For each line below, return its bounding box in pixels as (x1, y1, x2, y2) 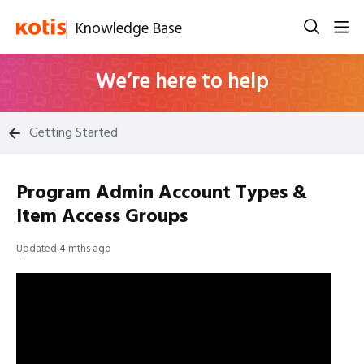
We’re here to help (95, 66, 269, 99)
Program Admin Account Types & (16, 178, 307, 209)
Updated (16, 240, 59, 258)
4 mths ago (59, 240, 111, 258)
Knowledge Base (75, 17, 182, 41)
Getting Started (29, 122, 118, 144)
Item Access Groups (16, 201, 188, 232)
